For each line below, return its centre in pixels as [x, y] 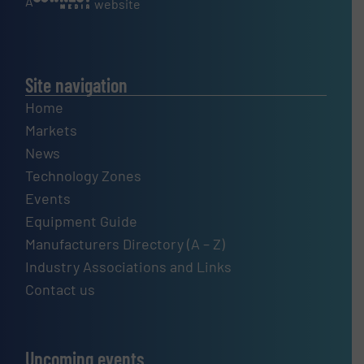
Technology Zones [84, 175]
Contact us [61, 289]
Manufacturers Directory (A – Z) [126, 243]
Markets [52, 130]
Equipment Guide [82, 221]
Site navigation [77, 84]
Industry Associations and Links [129, 266]
